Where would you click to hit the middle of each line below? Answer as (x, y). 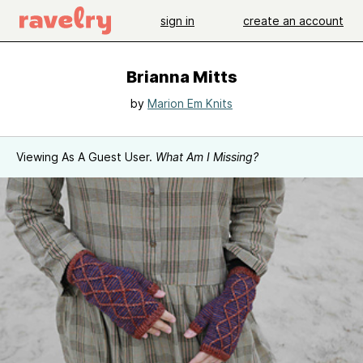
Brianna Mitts (181, 77)
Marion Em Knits (190, 103)
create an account (293, 20)
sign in (177, 20)
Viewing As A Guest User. (86, 157)
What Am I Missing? (207, 157)
